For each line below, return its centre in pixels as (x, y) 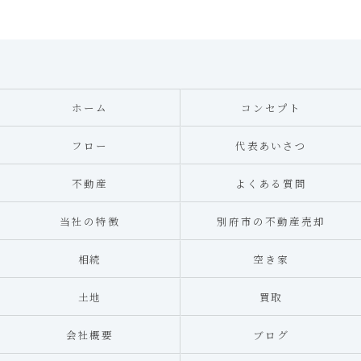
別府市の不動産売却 (271, 221)
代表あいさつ (271, 145)
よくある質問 (271, 183)
